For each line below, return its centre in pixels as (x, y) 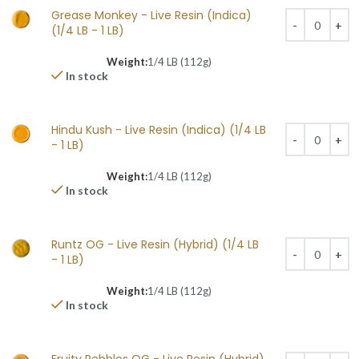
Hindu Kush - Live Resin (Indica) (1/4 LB (159, 130)
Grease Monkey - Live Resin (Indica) (151, 15)
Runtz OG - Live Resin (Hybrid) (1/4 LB (155, 244)
